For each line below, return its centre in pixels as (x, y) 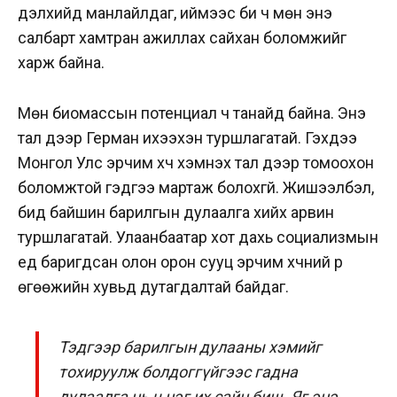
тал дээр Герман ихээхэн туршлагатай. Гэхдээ (187, 138)
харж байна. (63, 63)
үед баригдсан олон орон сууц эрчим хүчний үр (180, 262)
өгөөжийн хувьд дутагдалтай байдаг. (155, 287)
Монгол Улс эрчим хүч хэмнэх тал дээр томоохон (196, 163)
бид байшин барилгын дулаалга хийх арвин (176, 213)
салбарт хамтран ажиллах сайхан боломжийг (182, 38)
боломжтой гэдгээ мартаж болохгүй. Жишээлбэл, (196, 188)
